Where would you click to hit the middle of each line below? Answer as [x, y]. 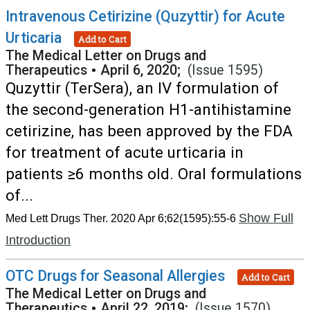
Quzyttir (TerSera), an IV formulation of [142, 88]
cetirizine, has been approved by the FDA [149, 131]
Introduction [38, 240]
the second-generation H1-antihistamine [148, 109]
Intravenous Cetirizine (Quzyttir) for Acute [145, 16]
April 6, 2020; [144, 70]
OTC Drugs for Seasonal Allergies [115, 276]
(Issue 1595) [225, 70]
